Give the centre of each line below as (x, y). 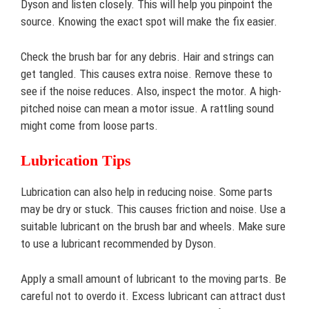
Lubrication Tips (76, 160)
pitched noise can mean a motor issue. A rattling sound (147, 108)
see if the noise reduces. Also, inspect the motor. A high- (151, 91)
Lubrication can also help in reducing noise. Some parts (147, 192)
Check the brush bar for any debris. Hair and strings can (147, 56)
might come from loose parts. (89, 125)
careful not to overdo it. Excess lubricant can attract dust (153, 296)
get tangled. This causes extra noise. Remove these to (147, 73)
